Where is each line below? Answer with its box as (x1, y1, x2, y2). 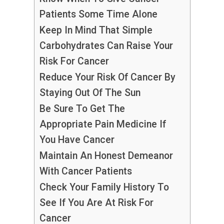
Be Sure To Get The (39, 103, 125, 115)
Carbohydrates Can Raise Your (39, 40, 173, 52)
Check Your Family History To (39, 181, 169, 193)
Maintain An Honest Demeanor (39, 150, 173, 162)
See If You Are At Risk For (39, 197, 153, 209)
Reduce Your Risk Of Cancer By (39, 71, 175, 83)
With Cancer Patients (39, 165, 132, 177)
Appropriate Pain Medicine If (39, 118, 166, 130)
